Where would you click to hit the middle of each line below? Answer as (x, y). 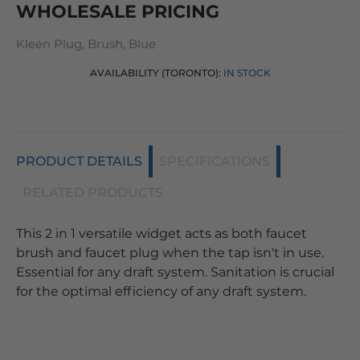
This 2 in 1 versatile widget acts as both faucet (162, 233)
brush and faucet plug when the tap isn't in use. (170, 253)
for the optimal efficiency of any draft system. (161, 291)
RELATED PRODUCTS (93, 192)
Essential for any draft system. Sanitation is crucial (175, 272)
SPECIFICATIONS (215, 161)
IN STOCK (247, 73)
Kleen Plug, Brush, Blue (86, 44)
